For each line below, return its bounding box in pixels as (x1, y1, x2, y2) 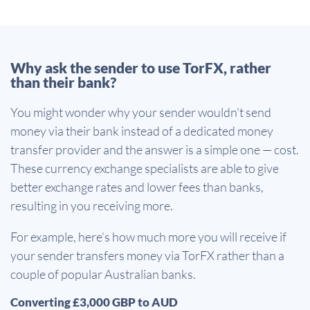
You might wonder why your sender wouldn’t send (10, 104, 271, 120)
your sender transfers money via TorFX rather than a (10, 248, 284, 264)
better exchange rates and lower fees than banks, (10, 179, 264, 195)
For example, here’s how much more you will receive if (10, 229, 286, 245)
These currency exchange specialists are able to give (10, 161, 279, 176)
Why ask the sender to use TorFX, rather (10, 59, 271, 77)
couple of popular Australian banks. (10, 266, 196, 282)
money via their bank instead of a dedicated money (10, 123, 273, 139)
